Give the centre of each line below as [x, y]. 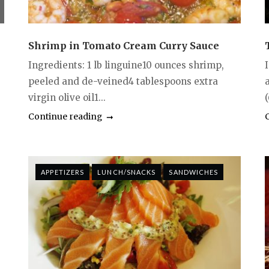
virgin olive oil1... [67, 98]
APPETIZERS [63, 172]
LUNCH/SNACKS [127, 172]
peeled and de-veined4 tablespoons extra [123, 82]
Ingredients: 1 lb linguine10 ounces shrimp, [126, 65]
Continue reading [65, 117]
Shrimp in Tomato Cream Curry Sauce [124, 46]
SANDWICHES [194, 172]
